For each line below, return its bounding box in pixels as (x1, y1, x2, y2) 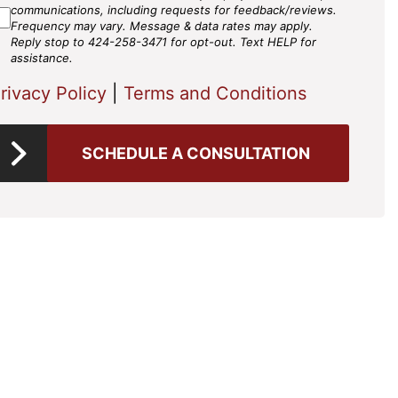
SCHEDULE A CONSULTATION (82, 144, 310, 163)
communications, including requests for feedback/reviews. (11, 3, 337, 17)
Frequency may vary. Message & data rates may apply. (11, 19, 313, 33)
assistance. (11, 51, 73, 65)
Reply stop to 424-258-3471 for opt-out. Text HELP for (11, 35, 316, 49)
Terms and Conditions (123, 83, 306, 104)
